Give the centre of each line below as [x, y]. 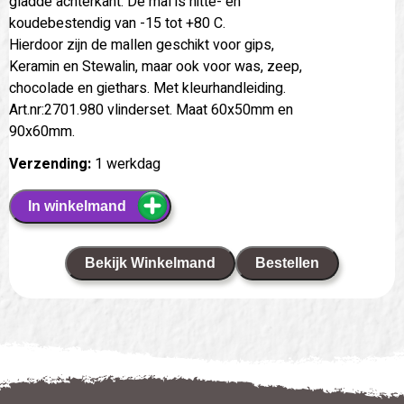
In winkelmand [77, 206]
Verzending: [50, 164]
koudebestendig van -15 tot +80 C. [117, 23]
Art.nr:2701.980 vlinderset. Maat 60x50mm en [151, 110]
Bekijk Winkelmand [150, 262]
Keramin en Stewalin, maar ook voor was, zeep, [156, 66]
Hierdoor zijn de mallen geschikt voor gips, [142, 45]
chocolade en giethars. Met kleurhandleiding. [147, 88]
